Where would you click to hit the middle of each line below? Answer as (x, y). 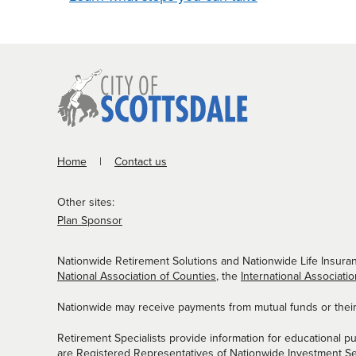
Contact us (141, 161)
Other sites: (86, 202)
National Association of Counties (137, 276)
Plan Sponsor (90, 220)
